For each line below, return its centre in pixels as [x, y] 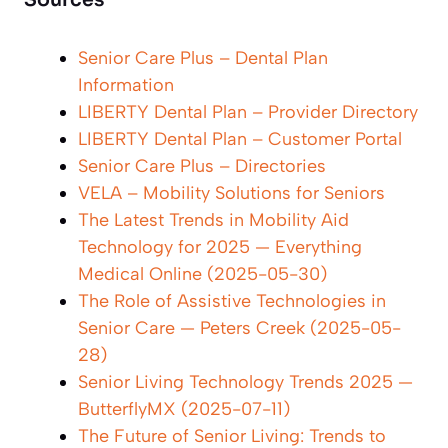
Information [126, 85]
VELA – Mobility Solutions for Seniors [231, 193]
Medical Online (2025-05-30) [202, 274]
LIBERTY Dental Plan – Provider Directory [248, 112]
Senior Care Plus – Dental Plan [203, 58]
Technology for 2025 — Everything [220, 247]
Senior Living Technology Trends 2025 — [245, 382]
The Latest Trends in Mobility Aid [213, 220]
